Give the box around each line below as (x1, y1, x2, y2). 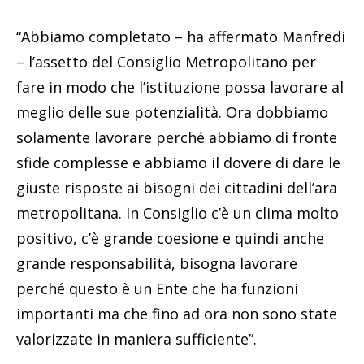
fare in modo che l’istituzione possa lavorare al (16, 77, 344, 97)
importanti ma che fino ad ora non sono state (16, 304, 337, 324)
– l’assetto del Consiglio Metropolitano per (16, 52, 316, 72)
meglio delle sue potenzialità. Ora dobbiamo (16, 102, 328, 123)
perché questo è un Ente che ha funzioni (16, 279, 298, 299)
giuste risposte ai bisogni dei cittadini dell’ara (16, 178, 337, 198)
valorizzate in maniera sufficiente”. (16, 329, 257, 349)
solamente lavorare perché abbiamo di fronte (16, 128, 337, 148)
